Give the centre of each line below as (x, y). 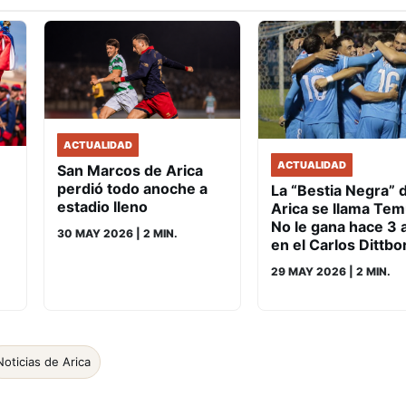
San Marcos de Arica (130, 171)
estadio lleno (102, 207)
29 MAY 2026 (309, 272)
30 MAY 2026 (95, 234)
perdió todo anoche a (132, 189)
